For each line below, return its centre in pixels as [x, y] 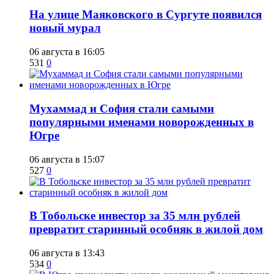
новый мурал [65, 28]
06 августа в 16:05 [67, 52]
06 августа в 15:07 [67, 159]
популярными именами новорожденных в [142, 122]
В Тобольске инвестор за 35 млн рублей [135, 216]
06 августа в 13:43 [67, 253]
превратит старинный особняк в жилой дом [146, 229]
